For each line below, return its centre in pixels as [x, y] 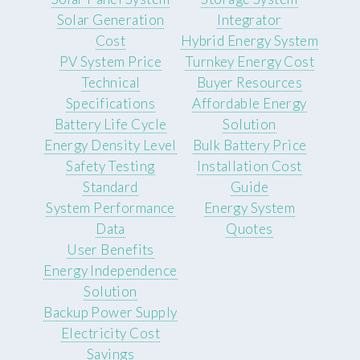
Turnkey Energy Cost [250, 62]
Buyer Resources [250, 83]
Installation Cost [250, 166]
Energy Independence [110, 271]
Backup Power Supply [110, 313]
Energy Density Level [110, 145]
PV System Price [110, 62]
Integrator [250, 20]
